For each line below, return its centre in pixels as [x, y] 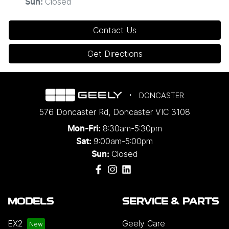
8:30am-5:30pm [132, 128]
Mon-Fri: [85, 129]
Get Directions [115, 54]
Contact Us [115, 30]
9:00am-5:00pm [123, 141]
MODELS [31, 202]
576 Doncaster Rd [74, 112]
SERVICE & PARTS [170, 202]
